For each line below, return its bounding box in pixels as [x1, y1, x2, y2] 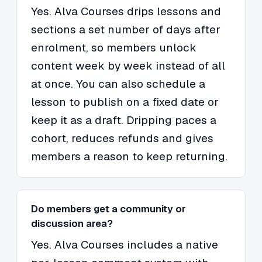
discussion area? [31, 217, 113, 230]
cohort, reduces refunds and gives [31, 131, 213, 146]
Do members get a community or [31, 202, 186, 216]
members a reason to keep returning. [31, 149, 227, 164]
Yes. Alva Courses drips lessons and [31, 4, 221, 19]
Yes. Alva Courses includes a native [31, 237, 218, 253]
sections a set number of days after [31, 22, 220, 37]
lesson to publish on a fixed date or [31, 95, 219, 110]
